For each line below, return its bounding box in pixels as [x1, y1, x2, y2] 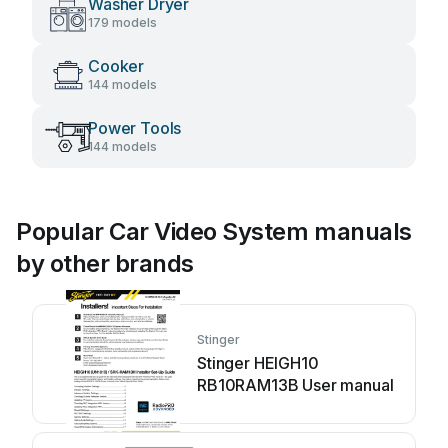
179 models [88, 15, 157, 30]
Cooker [88, 56, 145, 76]
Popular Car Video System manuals [16, 217, 412, 246]
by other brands [16, 249, 194, 278]
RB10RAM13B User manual [197, 375, 394, 395]
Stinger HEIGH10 [197, 353, 319, 373]
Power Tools [88, 118, 182, 138]
